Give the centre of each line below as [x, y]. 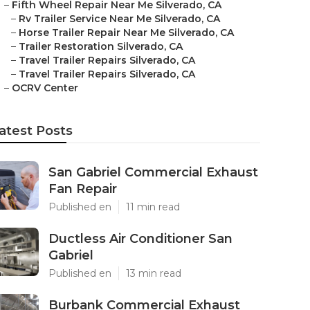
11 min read [153, 207]
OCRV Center [45, 88]
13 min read [154, 273]
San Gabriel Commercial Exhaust [153, 172]
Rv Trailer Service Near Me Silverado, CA [119, 19]
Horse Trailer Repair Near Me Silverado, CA [126, 33]
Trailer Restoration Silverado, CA [101, 46]
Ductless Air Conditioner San [140, 239]
